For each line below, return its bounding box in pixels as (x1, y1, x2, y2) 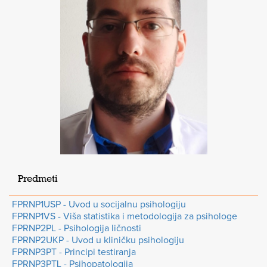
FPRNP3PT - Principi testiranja (12, 247, 136, 257)
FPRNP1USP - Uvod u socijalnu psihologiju (12, 199, 186, 209)
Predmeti (18, 175, 58, 185)
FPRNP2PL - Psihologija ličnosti (12, 223, 141, 233)
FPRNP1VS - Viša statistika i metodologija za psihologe (12, 211, 237, 221)
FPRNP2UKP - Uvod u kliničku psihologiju (12, 235, 184, 245)
